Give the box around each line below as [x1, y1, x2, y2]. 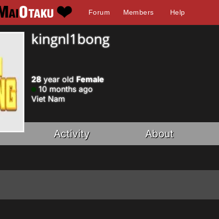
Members [123, 8, 154, 16]
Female [76, 74, 104, 84]
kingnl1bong [31, 29, 109, 48]
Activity [54, 128, 90, 140]
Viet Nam [31, 94, 65, 104]
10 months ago [36, 84, 93, 94]
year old [41, 74, 76, 84]
